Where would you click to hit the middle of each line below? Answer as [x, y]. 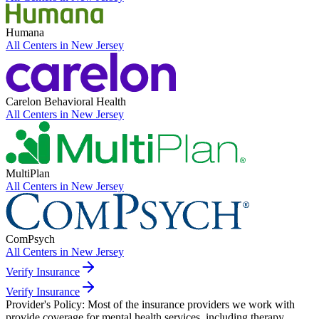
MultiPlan [28, 174]
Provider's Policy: [45, 305]
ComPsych [30, 239]
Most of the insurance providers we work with [191, 305]
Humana [25, 33]
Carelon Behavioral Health [66, 102]
